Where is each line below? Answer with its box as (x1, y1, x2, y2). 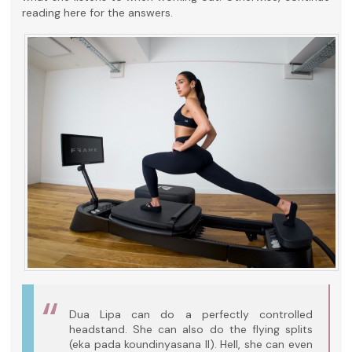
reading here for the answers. (22, 5, 174, 20)
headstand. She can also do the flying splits (69, 322, 313, 337)
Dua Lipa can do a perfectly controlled (69, 307, 313, 322)
